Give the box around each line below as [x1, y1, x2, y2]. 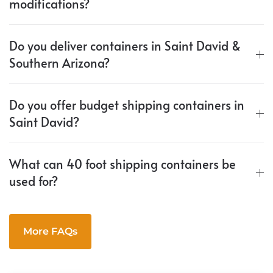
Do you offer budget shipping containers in [9, 96, 244, 114]
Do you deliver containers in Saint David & [9, 37, 241, 55]
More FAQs [23, 225, 77, 238]
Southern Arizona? [9, 54, 110, 72]
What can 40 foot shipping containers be [9, 155, 236, 173]
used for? [9, 172, 58, 190]
